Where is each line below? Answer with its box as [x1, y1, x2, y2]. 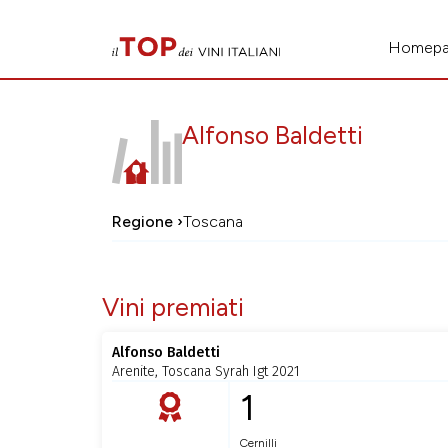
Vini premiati [102, 292, 244, 323]
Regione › [112, 212, 183, 232]
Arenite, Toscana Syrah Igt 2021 [112, 363, 300, 381]
